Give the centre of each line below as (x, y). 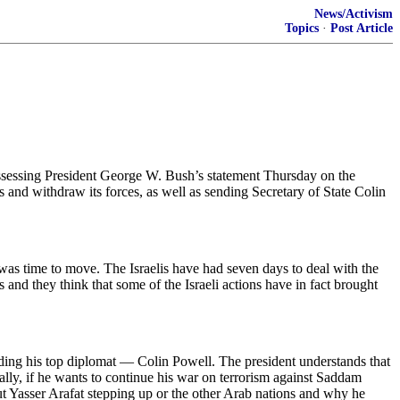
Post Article (362, 28)
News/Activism (354, 14)
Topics (302, 28)
